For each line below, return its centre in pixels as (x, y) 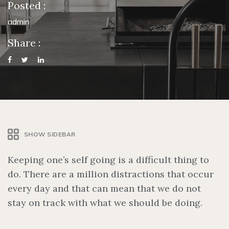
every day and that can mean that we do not (104, 188)
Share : (24, 42)
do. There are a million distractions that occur (111, 174)
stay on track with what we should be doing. (105, 202)
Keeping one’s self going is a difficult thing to (108, 159)
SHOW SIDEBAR (50, 134)
